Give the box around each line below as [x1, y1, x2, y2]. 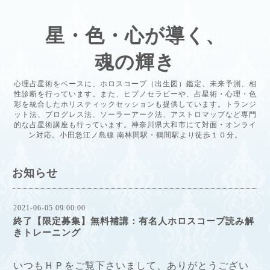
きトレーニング [13, 228, 81, 237]
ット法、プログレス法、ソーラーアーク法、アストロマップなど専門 [13, 110, 257, 119]
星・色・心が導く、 [45, 25, 225, 46]
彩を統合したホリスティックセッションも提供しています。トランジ [13, 100, 257, 108]
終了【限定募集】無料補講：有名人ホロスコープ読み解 [13, 216, 254, 226]
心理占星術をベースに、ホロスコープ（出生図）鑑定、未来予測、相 [13, 80, 257, 88]
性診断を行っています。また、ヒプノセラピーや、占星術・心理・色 [13, 90, 257, 98]
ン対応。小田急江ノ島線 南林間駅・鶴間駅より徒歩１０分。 [28, 131, 242, 139]
